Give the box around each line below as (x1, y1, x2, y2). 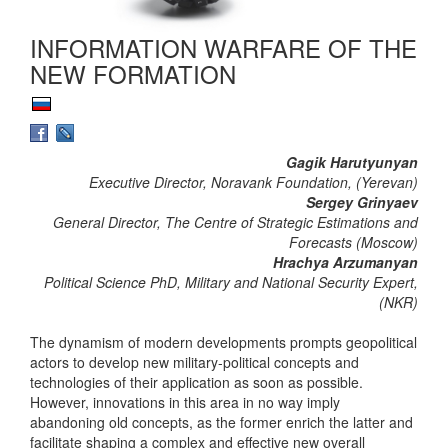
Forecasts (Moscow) (289, 232, 418, 253)
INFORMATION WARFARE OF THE (30, 29, 417, 65)
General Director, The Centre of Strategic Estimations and (53, 212, 418, 233)
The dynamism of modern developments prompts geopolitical (30, 332, 417, 353)
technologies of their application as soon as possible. (30, 372, 363, 393)
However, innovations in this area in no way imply (30, 392, 340, 413)
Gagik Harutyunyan (286, 152, 418, 173)
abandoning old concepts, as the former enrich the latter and (30, 412, 413, 433)
